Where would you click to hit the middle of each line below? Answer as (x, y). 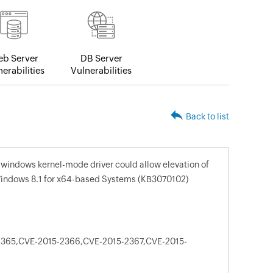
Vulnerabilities (101, 71)
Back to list (207, 117)
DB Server (101, 58)
